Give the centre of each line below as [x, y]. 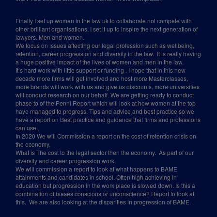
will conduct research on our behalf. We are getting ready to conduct [105, 95]
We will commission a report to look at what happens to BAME [97, 169]
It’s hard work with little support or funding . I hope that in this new [101, 70]
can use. [27, 128]
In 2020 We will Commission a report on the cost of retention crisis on [106, 136]
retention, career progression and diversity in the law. [85, 54]
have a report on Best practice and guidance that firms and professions [108, 119]
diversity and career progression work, [66, 161]
